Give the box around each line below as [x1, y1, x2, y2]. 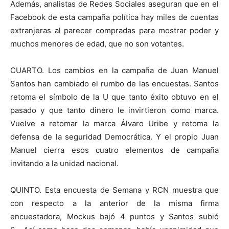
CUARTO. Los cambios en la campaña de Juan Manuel [10, 65, 219, 75]
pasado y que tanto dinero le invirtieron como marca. [10, 105, 219, 115]
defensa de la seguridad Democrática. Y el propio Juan [10, 132, 219, 142]
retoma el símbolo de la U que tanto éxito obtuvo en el [10, 92, 219, 102]
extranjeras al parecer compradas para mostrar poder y [10, 26, 219, 35]
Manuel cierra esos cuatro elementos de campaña [10, 145, 219, 155]
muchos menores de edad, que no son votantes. [10, 39, 184, 49]
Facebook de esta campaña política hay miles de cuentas [10, 12, 219, 22]
